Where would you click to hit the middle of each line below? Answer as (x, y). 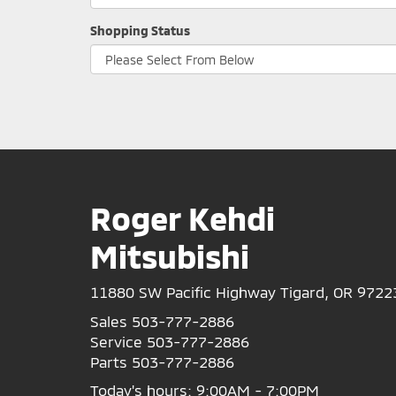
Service (116, 342)
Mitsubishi (170, 256)
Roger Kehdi (183, 218)
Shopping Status (140, 30)
